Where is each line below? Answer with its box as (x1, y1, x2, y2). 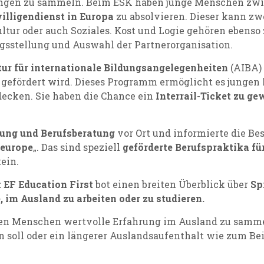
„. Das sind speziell (33, 141, 123, 153)
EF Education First (4, 178, 93, 190)
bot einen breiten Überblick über (93, 178, 250, 190)
